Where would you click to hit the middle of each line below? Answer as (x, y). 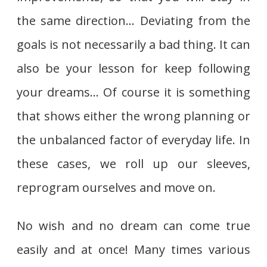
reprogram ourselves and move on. (116, 187)
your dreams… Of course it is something (133, 92)
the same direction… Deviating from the (133, 20)
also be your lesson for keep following (133, 68)
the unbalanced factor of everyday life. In (133, 139)
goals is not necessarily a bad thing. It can (133, 44)
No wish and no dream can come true (133, 225)
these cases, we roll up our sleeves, (133, 163)
